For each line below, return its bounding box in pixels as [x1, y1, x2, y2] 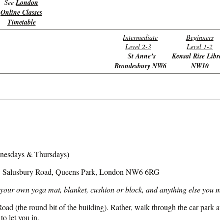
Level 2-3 [125, 42, 151, 51]
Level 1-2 [187, 42, 213, 51]
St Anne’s [127, 51, 156, 61]
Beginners [186, 32, 214, 42]
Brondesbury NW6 [114, 61, 166, 71]
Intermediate [123, 32, 158, 42]
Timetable [7, 17, 36, 27]
